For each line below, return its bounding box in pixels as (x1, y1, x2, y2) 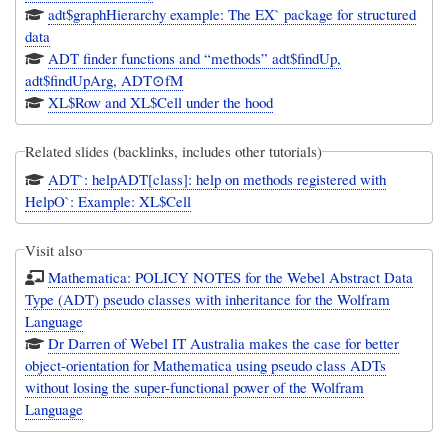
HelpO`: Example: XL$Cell (25, 190, 192, 211)
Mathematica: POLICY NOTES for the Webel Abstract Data (48, 267, 414, 288)
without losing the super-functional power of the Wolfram (25, 377, 365, 398)
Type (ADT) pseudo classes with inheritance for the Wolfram (25, 289, 391, 310)
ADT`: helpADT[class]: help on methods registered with (48, 168, 244, 189)
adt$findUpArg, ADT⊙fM (25, 70, 184, 91)
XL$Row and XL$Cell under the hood (48, 92, 274, 113)
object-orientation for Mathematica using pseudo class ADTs (25, 355, 387, 376)
